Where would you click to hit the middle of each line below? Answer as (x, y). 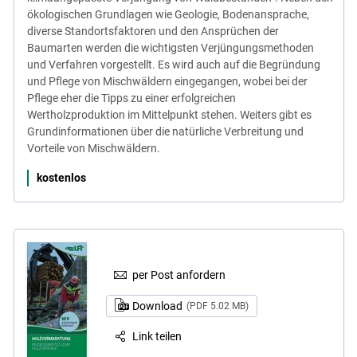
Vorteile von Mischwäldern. (93, 149)
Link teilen (157, 337)
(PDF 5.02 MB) (217, 306)
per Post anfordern (179, 275)
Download (158, 306)
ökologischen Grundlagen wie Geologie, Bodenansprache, (168, 15)
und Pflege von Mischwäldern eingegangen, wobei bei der (167, 82)
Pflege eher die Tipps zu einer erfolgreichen (131, 98)
